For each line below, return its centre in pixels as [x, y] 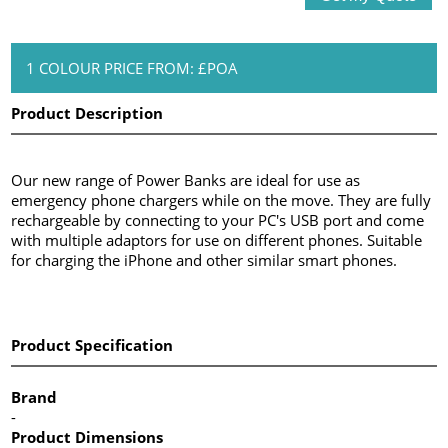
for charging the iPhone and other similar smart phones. [204, 259]
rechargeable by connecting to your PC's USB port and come [218, 219]
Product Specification [92, 344]
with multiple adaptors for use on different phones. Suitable [217, 239]
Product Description [87, 112]
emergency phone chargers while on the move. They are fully [221, 199]
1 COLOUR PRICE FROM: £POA [132, 67]
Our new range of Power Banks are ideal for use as [186, 179]
